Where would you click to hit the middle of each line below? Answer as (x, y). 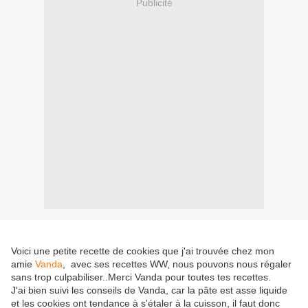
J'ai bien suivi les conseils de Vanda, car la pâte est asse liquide (149, 290)
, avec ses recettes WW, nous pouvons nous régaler (177, 264)
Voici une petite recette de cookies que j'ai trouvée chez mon (143, 251)
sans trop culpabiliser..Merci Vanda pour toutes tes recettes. (141, 277)
